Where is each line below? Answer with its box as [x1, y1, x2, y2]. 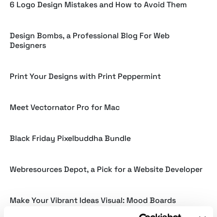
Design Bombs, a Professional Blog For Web [10, 31, 170, 41]
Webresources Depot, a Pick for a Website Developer [10, 164, 202, 174]
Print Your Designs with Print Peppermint [10, 71, 161, 81]
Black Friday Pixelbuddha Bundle [10, 133, 131, 143]
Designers [10, 40, 46, 50]
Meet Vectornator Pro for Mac [10, 102, 120, 112]
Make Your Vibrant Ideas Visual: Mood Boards [10, 195, 176, 205]
